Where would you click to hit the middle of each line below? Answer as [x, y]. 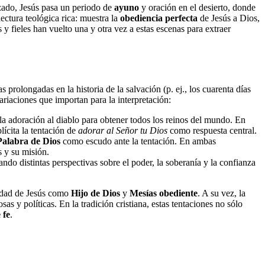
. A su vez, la [222, 193]
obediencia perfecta [159, 18]
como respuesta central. [212, 131]
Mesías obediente [164, 193]
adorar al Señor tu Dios [123, 131]
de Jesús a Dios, [229, 18]
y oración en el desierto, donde [197, 7]
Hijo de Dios [96, 193]
